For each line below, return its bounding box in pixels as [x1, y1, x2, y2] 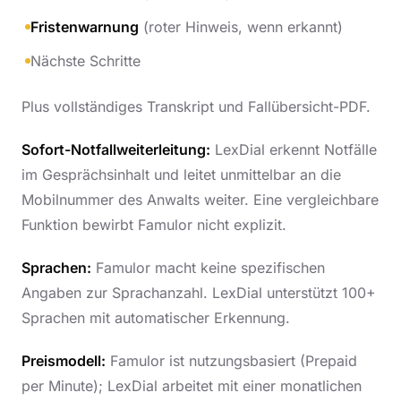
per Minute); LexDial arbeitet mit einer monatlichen [21, 377, 362, 395]
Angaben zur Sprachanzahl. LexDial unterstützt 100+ [21, 284, 376, 302]
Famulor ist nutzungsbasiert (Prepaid [106, 352, 357, 370]
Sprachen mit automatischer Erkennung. [21, 309, 290, 327]
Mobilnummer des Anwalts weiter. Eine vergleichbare [21, 191, 379, 209]
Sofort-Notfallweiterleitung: [21, 141, 210, 158]
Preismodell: [21, 352, 106, 370]
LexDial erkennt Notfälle [210, 141, 377, 158]
